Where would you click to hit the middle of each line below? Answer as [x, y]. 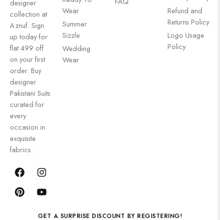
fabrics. [21, 150]
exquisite [23, 138]
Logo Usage [186, 35]
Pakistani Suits [30, 93]
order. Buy [26, 70]
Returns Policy [188, 22]
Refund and [185, 11]
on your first [27, 59]
